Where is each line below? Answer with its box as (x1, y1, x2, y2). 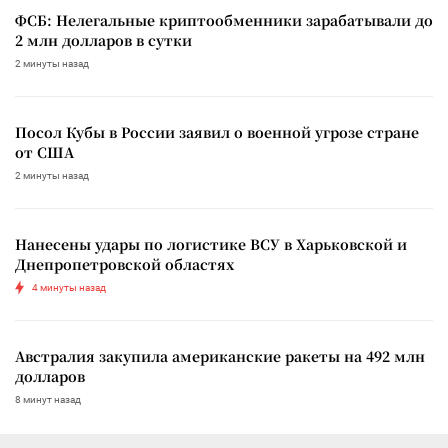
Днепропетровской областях (15, 253, 234, 274)
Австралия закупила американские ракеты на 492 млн (15, 345, 425, 366)
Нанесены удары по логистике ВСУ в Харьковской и (15, 233, 407, 254)
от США (15, 141, 74, 162)
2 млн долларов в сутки (15, 29, 192, 50)
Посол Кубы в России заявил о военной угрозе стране (15, 121, 419, 142)
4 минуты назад (32, 281, 106, 293)
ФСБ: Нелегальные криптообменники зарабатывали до (15, 9, 433, 30)
